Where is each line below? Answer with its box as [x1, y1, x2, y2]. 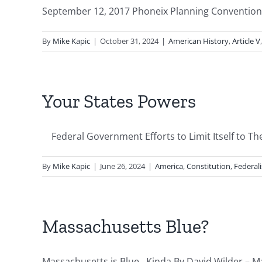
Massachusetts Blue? [42, 215, 209, 237]
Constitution [187, 161, 230, 171]
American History [168, 36, 229, 46]
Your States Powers [42, 90, 196, 112]
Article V [232, 36, 260, 46]
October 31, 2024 [100, 36, 158, 46]
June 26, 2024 [100, 161, 145, 171]
